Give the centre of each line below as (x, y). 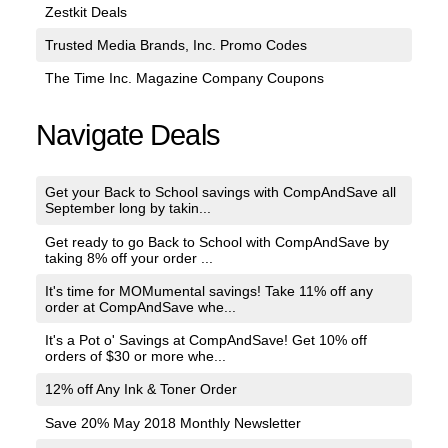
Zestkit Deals (85, 11)
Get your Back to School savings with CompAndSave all (220, 192)
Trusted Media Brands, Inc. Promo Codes (175, 45)
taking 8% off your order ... (128, 257)
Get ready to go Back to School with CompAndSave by (216, 241)
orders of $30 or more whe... (135, 356)
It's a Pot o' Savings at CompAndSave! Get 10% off (205, 340)
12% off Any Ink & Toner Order (140, 389)
